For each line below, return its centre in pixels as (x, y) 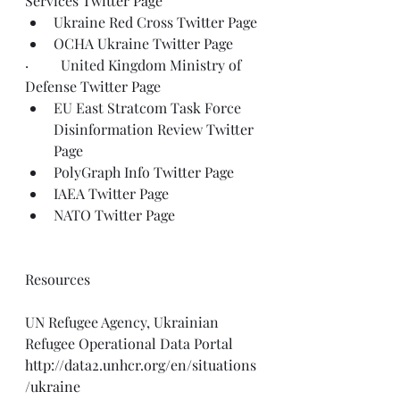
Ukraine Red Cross (115, 22)
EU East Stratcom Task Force (149, 108)
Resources (58, 279)
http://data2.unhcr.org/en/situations (141, 365)
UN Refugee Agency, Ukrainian (124, 322)
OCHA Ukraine (103, 43)
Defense (53, 86)
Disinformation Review (130, 129)
